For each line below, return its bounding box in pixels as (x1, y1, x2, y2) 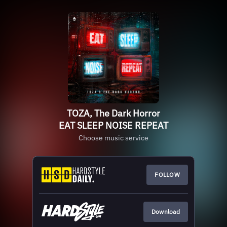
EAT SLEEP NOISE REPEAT (59, 120, 168, 131)
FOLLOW (155, 171, 180, 178)
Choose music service (79, 133, 148, 142)
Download (151, 208, 180, 216)
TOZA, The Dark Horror (67, 107, 160, 119)
